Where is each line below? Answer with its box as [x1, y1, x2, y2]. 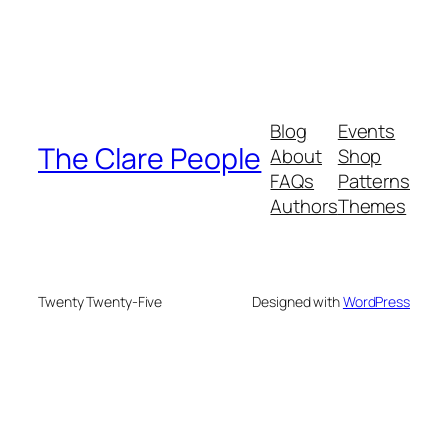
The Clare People [38, 138, 262, 178]
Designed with [252, 292, 343, 312]
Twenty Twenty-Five [38, 292, 163, 312]
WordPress [342, 292, 410, 312]
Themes [337, 193, 407, 220]
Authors [270, 193, 338, 220]
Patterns [337, 168, 410, 195]
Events [337, 118, 396, 145]
